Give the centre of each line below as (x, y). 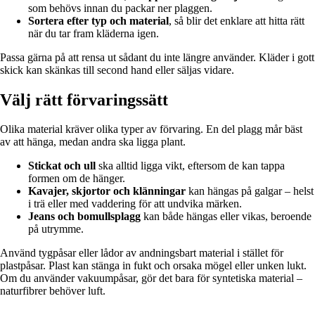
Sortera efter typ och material (98, 20)
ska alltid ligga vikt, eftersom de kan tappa (190, 166)
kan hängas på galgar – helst (250, 191)
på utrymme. (56, 229)
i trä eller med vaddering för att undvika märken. (135, 204)
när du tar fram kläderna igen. (94, 33)
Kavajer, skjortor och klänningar (107, 191)
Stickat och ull (62, 166)
